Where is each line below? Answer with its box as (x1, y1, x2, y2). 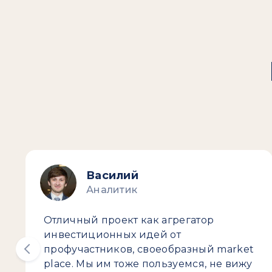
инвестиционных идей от (43, 229, 182, 240)
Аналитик (86, 184, 138, 195)
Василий (86, 169, 139, 182)
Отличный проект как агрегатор (43, 214, 214, 226)
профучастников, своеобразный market (43, 243, 254, 255)
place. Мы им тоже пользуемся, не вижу (43, 258, 253, 270)
